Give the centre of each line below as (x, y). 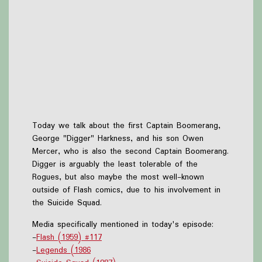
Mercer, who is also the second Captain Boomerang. (130, 151)
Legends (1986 (63, 250)
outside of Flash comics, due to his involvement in (126, 190)
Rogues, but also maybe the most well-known (118, 177)
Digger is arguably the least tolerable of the (115, 164)
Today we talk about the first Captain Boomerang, (126, 125)
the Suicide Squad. (67, 203)
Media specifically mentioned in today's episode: (123, 224)
